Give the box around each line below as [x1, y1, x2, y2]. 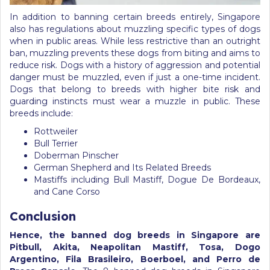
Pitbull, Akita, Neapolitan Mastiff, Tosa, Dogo [10, 242, 260, 253]
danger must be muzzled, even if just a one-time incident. [10, 72, 260, 83]
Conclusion [10, 209, 76, 224]
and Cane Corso [34, 186, 100, 197]
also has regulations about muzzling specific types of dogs [10, 24, 260, 34]
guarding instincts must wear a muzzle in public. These [10, 96, 260, 107]
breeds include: [10, 108, 73, 119]
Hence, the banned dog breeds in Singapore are [10, 230, 260, 240]
